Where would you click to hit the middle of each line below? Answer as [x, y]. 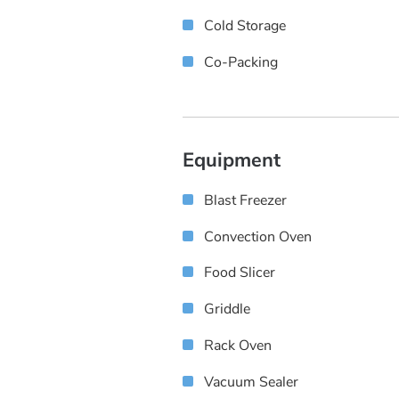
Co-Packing [241, 63]
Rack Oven [238, 346]
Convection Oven [258, 236]
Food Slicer [240, 273]
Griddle [227, 309]
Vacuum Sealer [251, 382]
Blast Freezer [245, 200]
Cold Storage [245, 26]
